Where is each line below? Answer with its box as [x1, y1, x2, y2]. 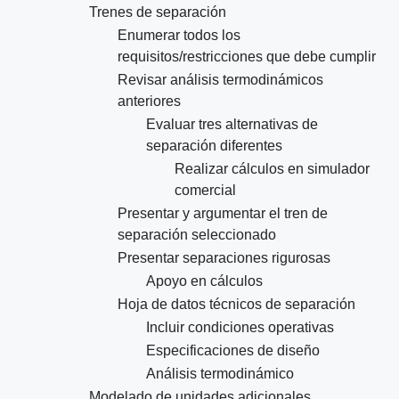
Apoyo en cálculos [146, 273, 263, 289]
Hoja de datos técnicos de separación [118, 297, 355, 313]
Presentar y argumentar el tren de [118, 206, 328, 222]
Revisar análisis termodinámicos [118, 72, 323, 88]
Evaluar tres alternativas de [146, 117, 318, 133]
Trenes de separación [89, 4, 226, 20]
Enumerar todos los [118, 28, 240, 44]
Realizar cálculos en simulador [175, 161, 370, 177]
